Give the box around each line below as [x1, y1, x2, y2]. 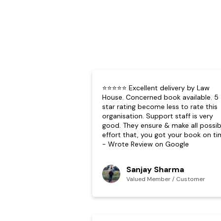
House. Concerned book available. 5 [102, 93, 219, 102]
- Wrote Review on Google [102, 140, 189, 148]
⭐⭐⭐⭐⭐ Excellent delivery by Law [102, 83, 210, 92]
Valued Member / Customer [126, 175, 205, 183]
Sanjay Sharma [126, 164, 184, 175]
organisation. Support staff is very [102, 111, 213, 120]
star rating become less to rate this [102, 102, 218, 111]
